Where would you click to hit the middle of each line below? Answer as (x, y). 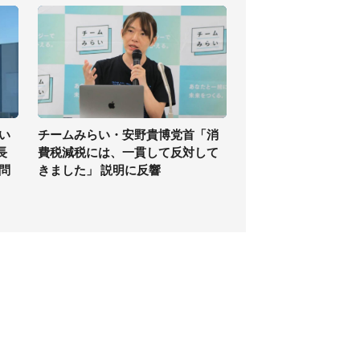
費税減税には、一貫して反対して (128, 152)
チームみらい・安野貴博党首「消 (128, 135)
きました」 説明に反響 (99, 170)
